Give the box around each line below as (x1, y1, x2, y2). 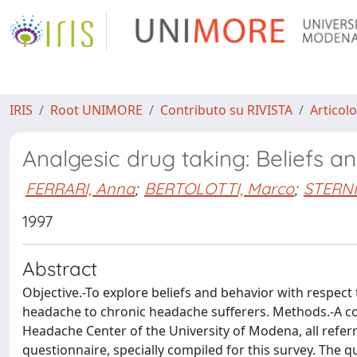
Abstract (22, 257, 97, 280)
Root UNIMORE (50, 101, 143, 119)
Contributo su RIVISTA (160, 101, 292, 119)
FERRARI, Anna (25, 178, 135, 198)
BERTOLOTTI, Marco (144, 178, 294, 198)
